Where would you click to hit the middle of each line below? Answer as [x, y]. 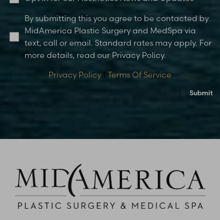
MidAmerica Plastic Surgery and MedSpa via [110, 30]
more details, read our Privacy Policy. [95, 55]
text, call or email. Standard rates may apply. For [118, 42]
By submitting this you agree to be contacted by [117, 18]
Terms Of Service [139, 74]
